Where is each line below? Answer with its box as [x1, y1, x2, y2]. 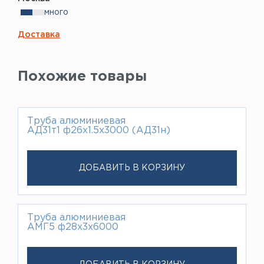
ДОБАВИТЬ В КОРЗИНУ [79, 164, 185, 171]
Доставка [18, 31, 60, 38]
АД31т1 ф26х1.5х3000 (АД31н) [27, 126, 170, 135]
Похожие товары [18, 70, 147, 83]
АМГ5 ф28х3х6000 [27, 222, 118, 232]
